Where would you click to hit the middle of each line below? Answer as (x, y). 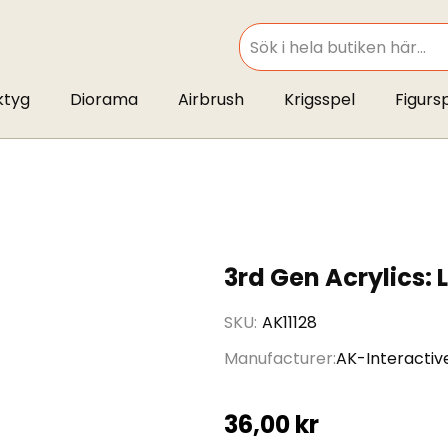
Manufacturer (278, 358)
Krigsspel (319, 99)
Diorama (103, 99)
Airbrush (210, 99)
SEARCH (261, 57)
